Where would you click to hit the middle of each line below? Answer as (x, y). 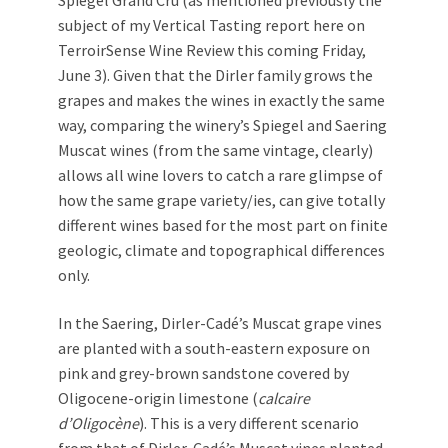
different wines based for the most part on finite (223, 225)
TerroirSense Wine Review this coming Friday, (212, 50)
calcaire (284, 398)
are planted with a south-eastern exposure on (214, 348)
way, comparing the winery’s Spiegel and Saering (222, 125)
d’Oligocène (98, 423)
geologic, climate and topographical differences (221, 250)
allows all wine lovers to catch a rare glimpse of (220, 175)
